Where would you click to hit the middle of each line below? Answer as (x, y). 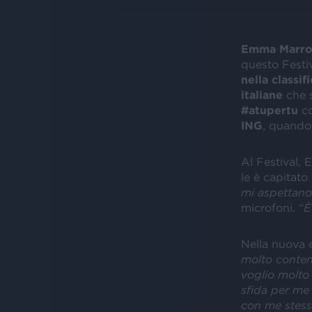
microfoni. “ (272, 207)
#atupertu (269, 110)
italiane (262, 94)
